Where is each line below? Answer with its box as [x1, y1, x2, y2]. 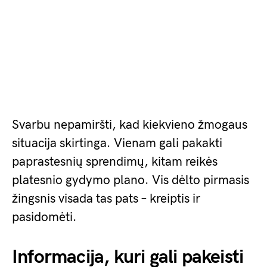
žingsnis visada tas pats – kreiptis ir [12, 191, 200, 206]
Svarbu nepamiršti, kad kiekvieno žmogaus [12, 117, 247, 132]
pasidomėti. [12, 210, 77, 225]
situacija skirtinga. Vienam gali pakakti [12, 136, 222, 151]
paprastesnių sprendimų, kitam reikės [12, 154, 218, 169]
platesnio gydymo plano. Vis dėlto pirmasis [12, 173, 249, 188]
